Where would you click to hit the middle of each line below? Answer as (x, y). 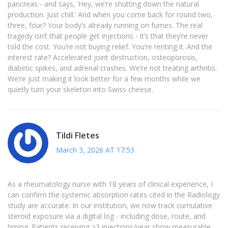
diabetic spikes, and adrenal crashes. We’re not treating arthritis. (112, 68)
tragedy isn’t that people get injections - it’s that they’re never (108, 36)
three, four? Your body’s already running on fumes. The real (105, 25)
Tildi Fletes (78, 135)
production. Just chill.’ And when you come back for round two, (110, 15)
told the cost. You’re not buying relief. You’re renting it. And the (110, 47)
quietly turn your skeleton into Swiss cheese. (80, 90)
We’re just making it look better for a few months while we (104, 79)
